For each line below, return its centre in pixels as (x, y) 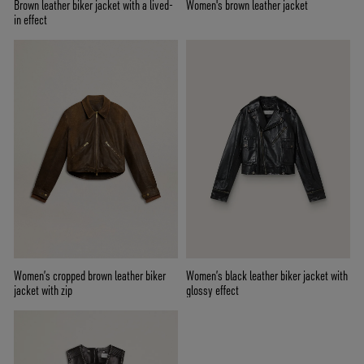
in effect (30, 19)
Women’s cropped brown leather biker (90, 275)
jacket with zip (43, 290)
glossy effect (212, 290)
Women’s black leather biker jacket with (267, 275)
